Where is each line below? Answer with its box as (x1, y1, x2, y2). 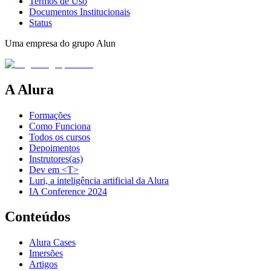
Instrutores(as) (29, 153, 83, 164)
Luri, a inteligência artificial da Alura (29, 175, 169, 186)
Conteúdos (5, 209, 70, 225)
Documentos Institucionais (29, 6, 130, 17)
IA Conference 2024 (29, 186, 107, 197)
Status (29, 17, 52, 28)
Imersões (29, 248, 63, 259)
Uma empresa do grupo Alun (5, 38, 116, 48)
